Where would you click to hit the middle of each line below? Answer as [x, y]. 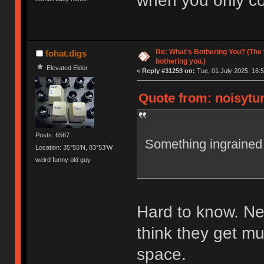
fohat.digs [66, 54]
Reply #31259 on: [168, 71]
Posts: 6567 [53, 135]
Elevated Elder [67, 67]
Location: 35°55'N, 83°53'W [74, 147]
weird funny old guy [63, 160]
